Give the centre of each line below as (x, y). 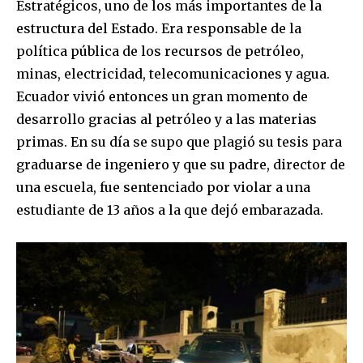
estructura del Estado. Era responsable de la (159, 28)
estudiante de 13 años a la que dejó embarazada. (170, 209)
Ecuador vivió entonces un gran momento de (162, 96)
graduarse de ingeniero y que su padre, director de (181, 164)
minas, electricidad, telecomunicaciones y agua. (173, 73)
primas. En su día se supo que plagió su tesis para (179, 141)
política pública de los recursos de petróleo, (160, 51)
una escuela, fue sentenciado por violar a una (163, 187)
